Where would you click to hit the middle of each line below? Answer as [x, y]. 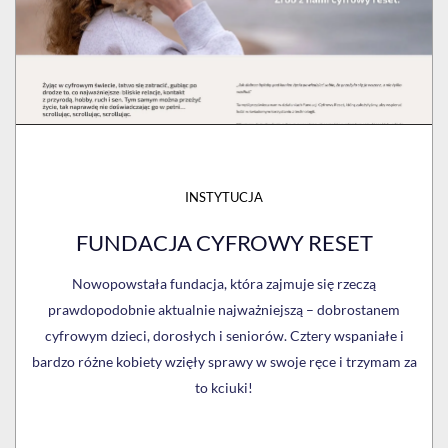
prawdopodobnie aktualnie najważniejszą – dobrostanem [224, 309]
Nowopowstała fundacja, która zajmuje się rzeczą [224, 283]
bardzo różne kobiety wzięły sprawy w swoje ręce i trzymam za [224, 361]
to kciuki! [224, 387]
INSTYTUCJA [224, 196]
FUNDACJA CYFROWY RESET [224, 242]
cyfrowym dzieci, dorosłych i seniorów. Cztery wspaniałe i [224, 335]
